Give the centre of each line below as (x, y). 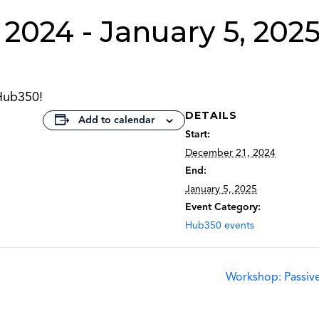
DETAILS (211, 115)
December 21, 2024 (230, 153)
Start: (198, 134)
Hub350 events (220, 225)
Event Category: (223, 207)
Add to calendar (116, 120)
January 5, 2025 (221, 189)
